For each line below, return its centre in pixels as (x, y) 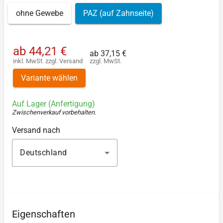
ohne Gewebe (40, 13)
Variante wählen (49, 78)
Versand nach (36, 130)
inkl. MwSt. (29, 61)
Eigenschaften (44, 214)
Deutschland (44, 153)
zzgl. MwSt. (106, 61)
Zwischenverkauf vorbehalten (53, 112)
